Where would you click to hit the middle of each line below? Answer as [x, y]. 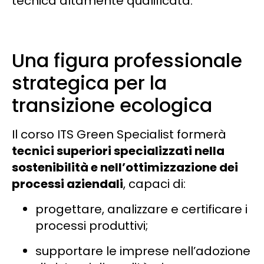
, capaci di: [154, 184]
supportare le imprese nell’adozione [143, 251]
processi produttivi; [92, 225]
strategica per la [89, 82]
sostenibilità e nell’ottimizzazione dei [125, 167]
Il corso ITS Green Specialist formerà [119, 134]
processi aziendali [67, 184]
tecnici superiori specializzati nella [118, 151]
